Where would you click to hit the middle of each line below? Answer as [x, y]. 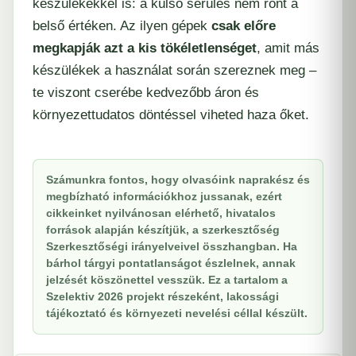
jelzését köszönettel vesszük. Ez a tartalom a [167, 280]
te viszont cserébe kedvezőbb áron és [146, 93]
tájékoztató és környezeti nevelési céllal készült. [177, 313]
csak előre [244, 26]
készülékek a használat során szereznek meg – [174, 71]
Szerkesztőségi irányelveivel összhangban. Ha [172, 247]
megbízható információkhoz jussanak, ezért [164, 197]
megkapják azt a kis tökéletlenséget [145, 48]
